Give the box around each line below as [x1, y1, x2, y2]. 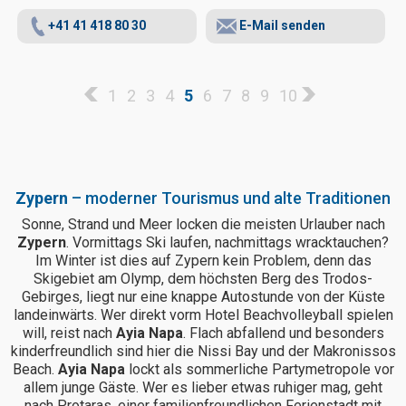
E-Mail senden [236, 18, 325, 34]
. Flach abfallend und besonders [182, 324, 384, 343]
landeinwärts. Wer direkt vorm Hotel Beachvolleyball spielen [13, 306, 393, 324]
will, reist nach [22, 324, 116, 343]
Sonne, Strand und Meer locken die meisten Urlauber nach [21, 216, 385, 234]
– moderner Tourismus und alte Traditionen [68, 188, 391, 208]
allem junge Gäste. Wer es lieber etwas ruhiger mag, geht [24, 379, 382, 397]
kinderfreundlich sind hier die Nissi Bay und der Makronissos [10, 343, 396, 361]
